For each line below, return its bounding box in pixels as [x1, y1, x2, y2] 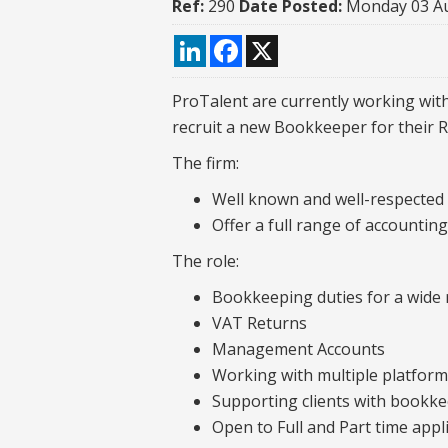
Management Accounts [212, 337, 385, 360]
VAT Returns [212, 311, 307, 334]
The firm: [172, 151, 239, 174]
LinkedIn [206, 31, 271, 54]
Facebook [242, 31, 314, 54]
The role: [172, 249, 239, 272]
